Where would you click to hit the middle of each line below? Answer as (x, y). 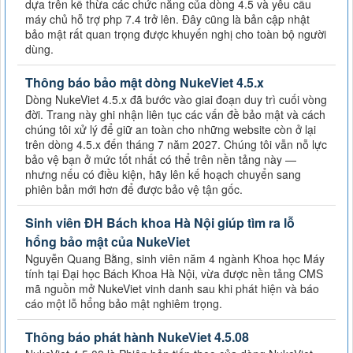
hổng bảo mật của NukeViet (108, 241)
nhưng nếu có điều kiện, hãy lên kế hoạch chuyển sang (163, 174)
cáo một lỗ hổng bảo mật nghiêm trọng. (124, 303)
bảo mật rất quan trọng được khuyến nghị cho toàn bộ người (176, 33)
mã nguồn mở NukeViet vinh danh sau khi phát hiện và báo (172, 288)
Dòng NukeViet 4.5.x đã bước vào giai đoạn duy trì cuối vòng (176, 99)
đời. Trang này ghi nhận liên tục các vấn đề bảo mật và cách (175, 114)
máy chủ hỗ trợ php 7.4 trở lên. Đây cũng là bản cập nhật (167, 19)
